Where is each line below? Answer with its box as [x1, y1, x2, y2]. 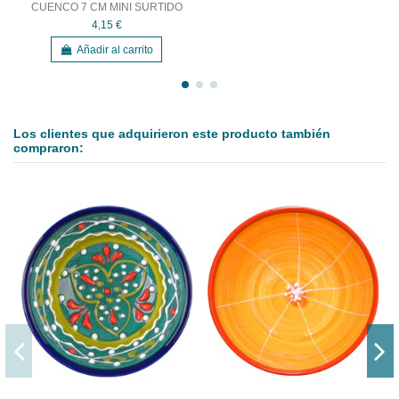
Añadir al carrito [76, 43, 153, 56]
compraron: [13, 142, 84, 156]
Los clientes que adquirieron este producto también [13, 127, 330, 142]
